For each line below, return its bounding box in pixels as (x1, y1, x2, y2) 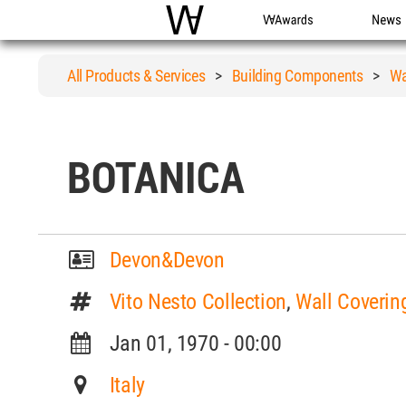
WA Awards (263, 31, 329, 48)
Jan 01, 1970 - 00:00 (94, 331, 282, 356)
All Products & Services (67, 66, 206, 85)
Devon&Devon (109, 247, 225, 273)
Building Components (231, 66, 363, 85)
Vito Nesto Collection (109, 289, 286, 314)
